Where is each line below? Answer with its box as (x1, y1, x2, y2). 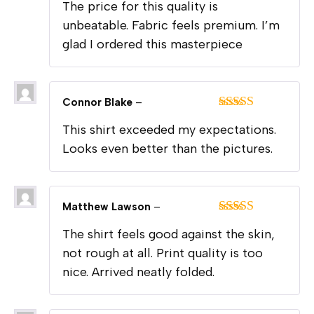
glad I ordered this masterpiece (62, 36, 243, 52)
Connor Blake (62, 95, 135, 109)
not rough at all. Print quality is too (62, 245, 263, 261)
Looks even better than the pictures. (62, 140, 273, 156)
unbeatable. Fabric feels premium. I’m (62, 17, 280, 33)
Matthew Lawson (62, 200, 153, 213)
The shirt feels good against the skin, (62, 226, 275, 242)
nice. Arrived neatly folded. (62, 264, 214, 280)
